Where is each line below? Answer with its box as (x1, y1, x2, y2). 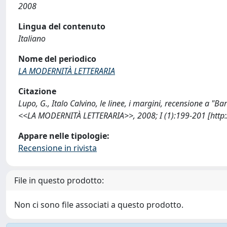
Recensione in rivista (18, 142, 97, 154)
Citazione (18, 86, 56, 97)
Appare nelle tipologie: (18, 130, 109, 141)
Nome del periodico (18, 53, 96, 64)
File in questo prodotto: (14, 175, 104, 186)
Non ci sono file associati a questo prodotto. (14, 199, 183, 210)
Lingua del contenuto (18, 21, 105, 32)
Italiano (18, 33, 46, 44)
